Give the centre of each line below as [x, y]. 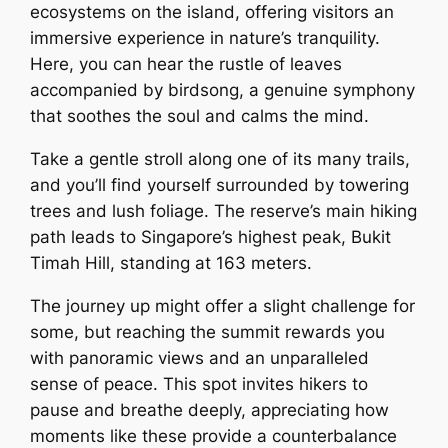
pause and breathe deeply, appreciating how [210, 409]
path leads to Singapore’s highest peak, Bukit [211, 237]
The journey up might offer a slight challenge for [223, 305]
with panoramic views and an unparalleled [200, 357]
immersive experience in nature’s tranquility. [205, 38]
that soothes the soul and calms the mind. [200, 116]
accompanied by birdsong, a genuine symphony [223, 90]
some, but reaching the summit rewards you [208, 331]
